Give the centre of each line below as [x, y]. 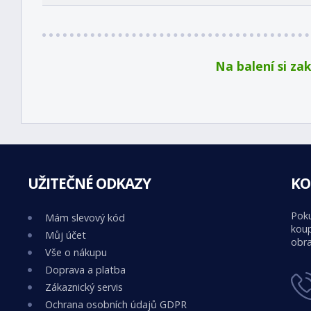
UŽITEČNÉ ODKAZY [89, 183]
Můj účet [66, 235]
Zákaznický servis [84, 287]
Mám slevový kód [85, 218]
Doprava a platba [85, 270]
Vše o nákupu [76, 252]
